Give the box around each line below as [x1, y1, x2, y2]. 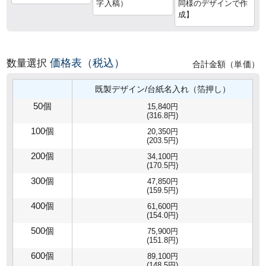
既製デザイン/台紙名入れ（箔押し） [94, 84, 230, 94]
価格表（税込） [50, 56, 125, 69]
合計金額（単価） [192, 59, 259, 69]
